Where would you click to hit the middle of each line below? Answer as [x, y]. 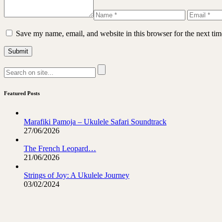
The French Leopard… [60, 148]
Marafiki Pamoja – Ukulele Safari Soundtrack [95, 122]
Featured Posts [22, 93]
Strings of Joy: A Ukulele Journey [77, 175]
